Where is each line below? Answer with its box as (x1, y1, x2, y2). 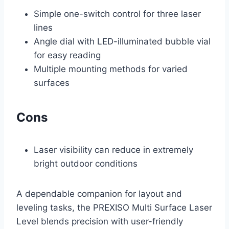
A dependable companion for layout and (16, 189, 182, 199)
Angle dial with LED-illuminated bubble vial (34, 36, 211, 47)
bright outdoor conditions (34, 158, 138, 169)
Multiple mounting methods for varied (34, 64, 188, 75)
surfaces (34, 78, 70, 88)
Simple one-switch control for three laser (34, 9, 201, 19)
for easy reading (34, 50, 101, 61)
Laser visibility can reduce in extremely (34, 145, 193, 155)
